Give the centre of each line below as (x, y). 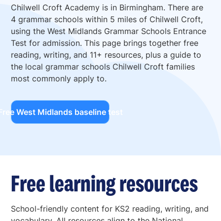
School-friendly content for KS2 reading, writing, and (110, 209)
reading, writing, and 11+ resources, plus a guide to (106, 55)
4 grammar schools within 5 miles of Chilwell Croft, (107, 19)
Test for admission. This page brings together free (105, 43)
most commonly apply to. (59, 79)
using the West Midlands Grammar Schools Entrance (109, 31)
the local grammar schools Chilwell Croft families (103, 67)
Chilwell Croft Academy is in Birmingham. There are (107, 8)
